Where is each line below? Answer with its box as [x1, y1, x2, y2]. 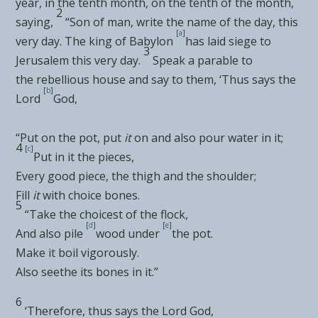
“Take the [25, 206, 77, 222]
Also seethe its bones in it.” [16, 263, 159, 280]
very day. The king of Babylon [16, 33, 174, 49]
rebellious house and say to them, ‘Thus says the [36, 71, 297, 87]
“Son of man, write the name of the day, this [65, 13, 299, 30]
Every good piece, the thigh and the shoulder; [16, 168, 257, 184]
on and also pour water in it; [134, 129, 284, 146]
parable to [197, 52, 253, 68]
